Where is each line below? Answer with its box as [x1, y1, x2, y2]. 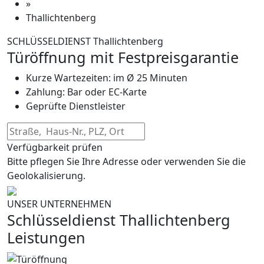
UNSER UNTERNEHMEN [7, 197, 111, 210]
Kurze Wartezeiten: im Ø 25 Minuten [26, 71, 187, 84]
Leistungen [7, 227, 85, 247]
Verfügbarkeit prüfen [7, 140, 103, 154]
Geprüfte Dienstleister [26, 99, 126, 113]
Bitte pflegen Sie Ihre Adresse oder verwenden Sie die [7, 154, 246, 168]
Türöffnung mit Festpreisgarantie [7, 47, 239, 67]
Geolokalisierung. [7, 169, 85, 182]
